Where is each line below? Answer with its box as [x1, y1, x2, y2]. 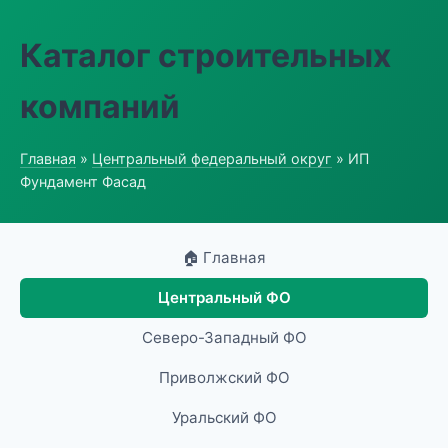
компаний [20, 87, 180, 126]
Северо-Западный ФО [141, 328, 307, 347]
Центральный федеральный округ [92, 150, 332, 167]
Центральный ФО [157, 288, 291, 307]
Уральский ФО [171, 408, 277, 427]
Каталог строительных [20, 36, 391, 75]
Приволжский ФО [158, 368, 290, 387]
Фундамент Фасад [20, 173, 146, 190]
